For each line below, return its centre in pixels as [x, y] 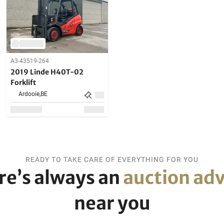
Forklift [23, 83]
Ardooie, [30, 94]
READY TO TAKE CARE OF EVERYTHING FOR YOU [112, 160]
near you [112, 203]
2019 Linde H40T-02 [47, 72]
